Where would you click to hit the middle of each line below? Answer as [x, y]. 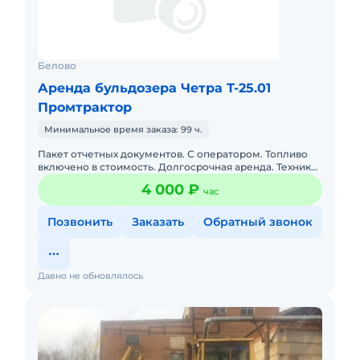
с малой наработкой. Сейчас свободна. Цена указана [173, 180]
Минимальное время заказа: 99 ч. [123, 129]
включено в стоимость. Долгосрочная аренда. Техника [177, 167]
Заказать [158, 222]
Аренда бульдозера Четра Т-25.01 [154, 88]
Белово [57, 65]
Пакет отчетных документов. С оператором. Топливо [173, 154]
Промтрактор [85, 107]
